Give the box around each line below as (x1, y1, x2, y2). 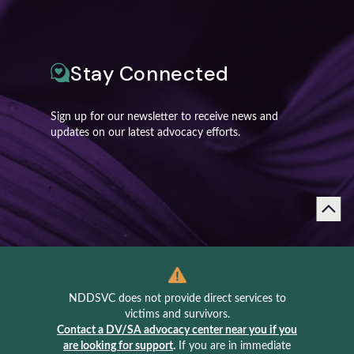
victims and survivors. (124, 309, 230, 321)
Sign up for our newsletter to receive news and (51, 111, 278, 123)
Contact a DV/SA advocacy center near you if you (57, 325, 297, 337)
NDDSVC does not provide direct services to (68, 293, 286, 305)
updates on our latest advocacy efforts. (51, 127, 240, 139)
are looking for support (63, 341, 173, 352)
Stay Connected (70, 61, 229, 88)
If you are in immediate (175, 341, 291, 352)
